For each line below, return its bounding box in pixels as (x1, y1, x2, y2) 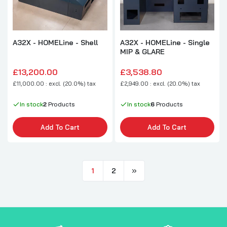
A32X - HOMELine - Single (120, 37, 210, 47)
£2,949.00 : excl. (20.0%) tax (120, 79, 200, 87)
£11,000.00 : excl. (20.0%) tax (13, 79, 96, 87)
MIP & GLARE (120, 47, 165, 56)
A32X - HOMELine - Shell (13, 37, 98, 47)
